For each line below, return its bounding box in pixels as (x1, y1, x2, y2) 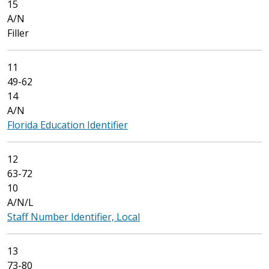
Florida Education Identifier (7, 118, 128, 131)
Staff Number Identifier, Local (7, 210, 140, 223)
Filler (7, 26, 29, 40)
